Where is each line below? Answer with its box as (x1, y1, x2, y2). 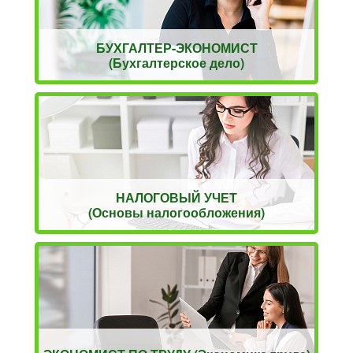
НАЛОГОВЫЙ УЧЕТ (116, 188, 237, 206)
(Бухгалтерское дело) (109, 53, 244, 72)
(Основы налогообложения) (88, 203, 265, 221)
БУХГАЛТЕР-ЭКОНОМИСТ (95, 38, 258, 57)
